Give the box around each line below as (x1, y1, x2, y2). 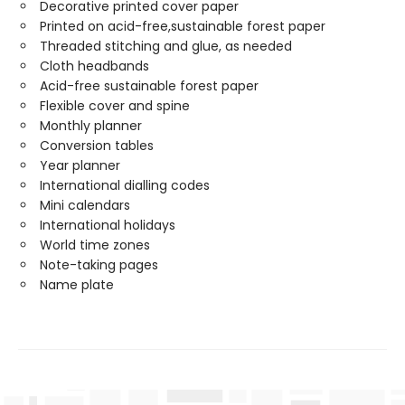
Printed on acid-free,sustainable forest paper (40, 17, 325, 35)
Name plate (40, 276, 114, 294)
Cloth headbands (40, 57, 149, 75)
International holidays (40, 216, 175, 234)
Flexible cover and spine (40, 97, 190, 115)
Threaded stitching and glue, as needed (40, 37, 292, 55)
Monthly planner (40, 117, 142, 135)
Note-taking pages (40, 256, 158, 274)
